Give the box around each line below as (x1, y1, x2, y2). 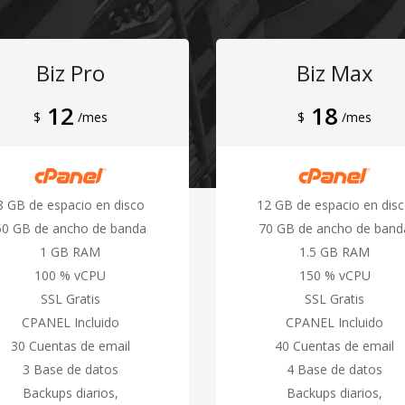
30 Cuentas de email (10, 336, 130, 354)
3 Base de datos (22, 360, 118, 378)
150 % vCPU (298, 266, 371, 284)
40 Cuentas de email (275, 336, 395, 354)
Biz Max (296, 57, 373, 88)
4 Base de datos (287, 360, 383, 378)
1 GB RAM (40, 242, 101, 260)
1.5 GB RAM (299, 242, 371, 260)
